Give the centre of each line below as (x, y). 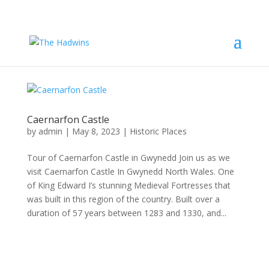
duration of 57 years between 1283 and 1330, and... (126, 213)
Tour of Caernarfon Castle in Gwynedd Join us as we (128, 158)
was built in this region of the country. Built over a (123, 199)
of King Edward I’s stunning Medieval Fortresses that (128, 185)
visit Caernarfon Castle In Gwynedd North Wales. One (130, 171)
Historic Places (158, 131)
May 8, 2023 (96, 131)
